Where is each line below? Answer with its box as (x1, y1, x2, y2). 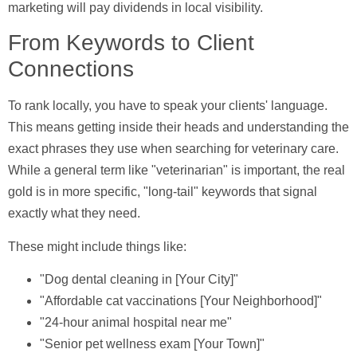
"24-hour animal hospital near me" (40, 316, 232, 330)
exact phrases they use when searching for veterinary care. (8, 142, 339, 156)
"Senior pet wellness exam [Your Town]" (40, 337, 265, 351)
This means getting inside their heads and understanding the (8, 120, 349, 135)
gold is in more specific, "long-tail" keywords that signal (8, 185, 317, 199)
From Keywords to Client (8, 30, 254, 56)
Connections (8, 57, 134, 82)
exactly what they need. (8, 206, 140, 221)
